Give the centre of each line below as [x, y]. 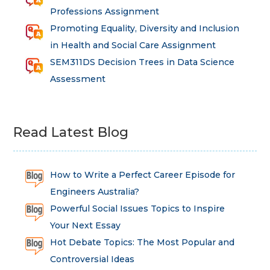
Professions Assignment [104, 12]
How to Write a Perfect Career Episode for [142, 175]
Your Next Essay [85, 226]
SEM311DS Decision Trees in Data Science [142, 62]
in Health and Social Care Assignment [133, 46]
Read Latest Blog [71, 133]
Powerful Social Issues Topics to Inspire [137, 209]
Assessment [77, 79]
